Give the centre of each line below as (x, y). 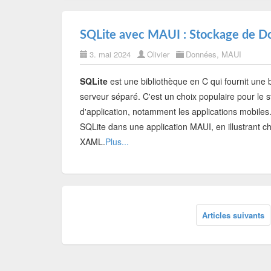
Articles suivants (233, 215)
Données (201, 54)
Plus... (117, 142)
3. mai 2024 (110, 54)
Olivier (158, 54)
